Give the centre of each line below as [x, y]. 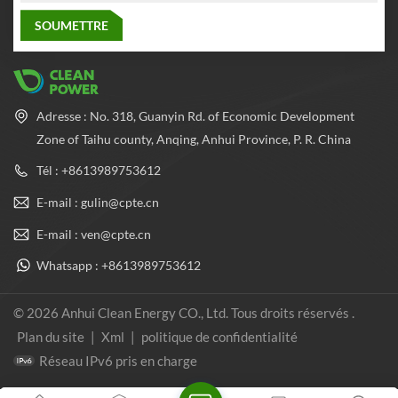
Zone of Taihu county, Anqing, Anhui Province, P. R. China [194, 139]
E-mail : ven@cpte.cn [94, 234]
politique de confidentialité [219, 336]
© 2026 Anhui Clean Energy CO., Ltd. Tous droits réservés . [184, 312]
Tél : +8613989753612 [99, 171]
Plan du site [52, 336]
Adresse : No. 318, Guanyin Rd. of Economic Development [195, 115]
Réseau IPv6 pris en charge [118, 360]
